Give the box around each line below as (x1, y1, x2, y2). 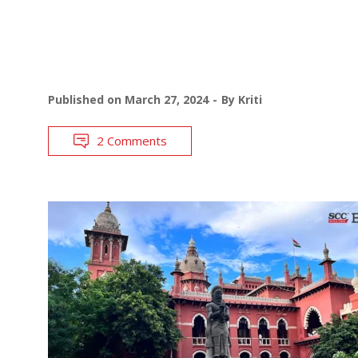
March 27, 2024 (125, 91, 209, 107)
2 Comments (97, 132, 167, 149)
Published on (48, 91, 125, 107)
